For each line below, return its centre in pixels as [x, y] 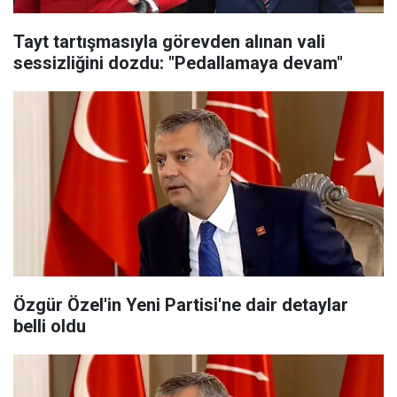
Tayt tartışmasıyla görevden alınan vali [169, 42]
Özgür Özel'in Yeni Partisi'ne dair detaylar [181, 305]
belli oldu [50, 326]
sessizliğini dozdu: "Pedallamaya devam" [178, 63]
